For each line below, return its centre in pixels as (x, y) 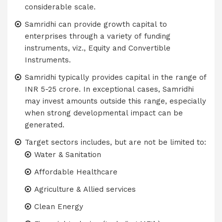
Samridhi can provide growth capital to (96, 24)
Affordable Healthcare (76, 172)
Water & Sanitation (68, 155)
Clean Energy (59, 207)
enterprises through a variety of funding (97, 36)
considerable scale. (60, 7)
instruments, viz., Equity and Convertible (97, 48)
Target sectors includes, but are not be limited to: (115, 142)
